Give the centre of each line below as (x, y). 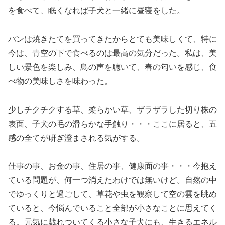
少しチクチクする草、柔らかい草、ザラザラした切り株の (113, 109)
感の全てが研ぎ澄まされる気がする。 (76, 138)
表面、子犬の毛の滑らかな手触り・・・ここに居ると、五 (113, 124)
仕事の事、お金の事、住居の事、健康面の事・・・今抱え (113, 166)
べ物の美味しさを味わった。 (60, 81)
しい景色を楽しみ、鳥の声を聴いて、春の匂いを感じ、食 (113, 67)
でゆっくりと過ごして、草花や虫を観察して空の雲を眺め (113, 194)
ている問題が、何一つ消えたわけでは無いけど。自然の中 (113, 180)
